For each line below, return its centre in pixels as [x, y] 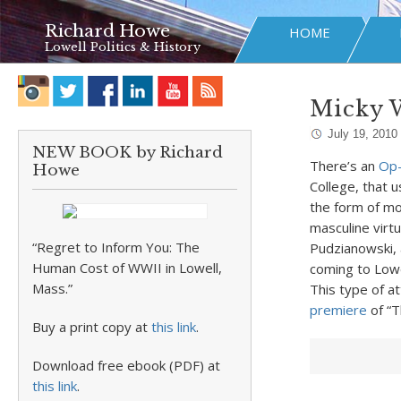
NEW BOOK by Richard [128, 153]
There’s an [344, 166]
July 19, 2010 [362, 134]
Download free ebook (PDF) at [126, 365]
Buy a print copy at [92, 327]
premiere [338, 310]
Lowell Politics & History [123, 47]
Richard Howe [107, 31]
